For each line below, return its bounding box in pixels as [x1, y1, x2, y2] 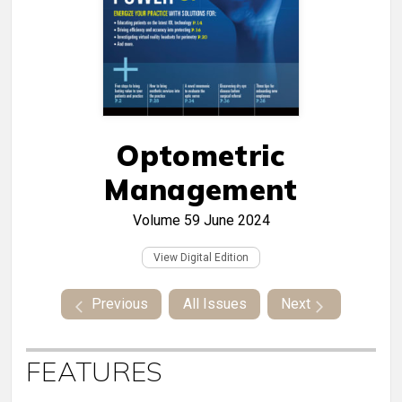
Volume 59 [132, 212, 200, 230]
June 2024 [203, 212, 270, 230]
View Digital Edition [153, 251, 249, 265]
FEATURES [26, 354, 163, 389]
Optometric [117, 137, 285, 174]
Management [104, 171, 298, 208]
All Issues [182, 295, 247, 313]
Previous [91, 295, 148, 313]
